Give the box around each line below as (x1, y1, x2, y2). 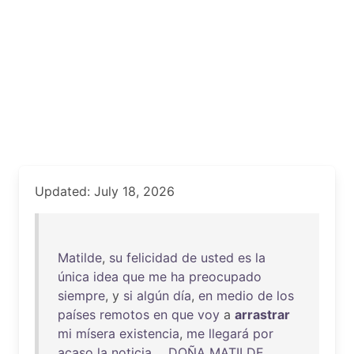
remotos (100, 307, 149, 322)
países (58, 307, 96, 322)
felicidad (126, 250, 178, 265)
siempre (58, 288, 105, 303)
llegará (209, 326, 249, 341)
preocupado (189, 269, 262, 284)
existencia (119, 326, 179, 341)
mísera (76, 326, 115, 341)
